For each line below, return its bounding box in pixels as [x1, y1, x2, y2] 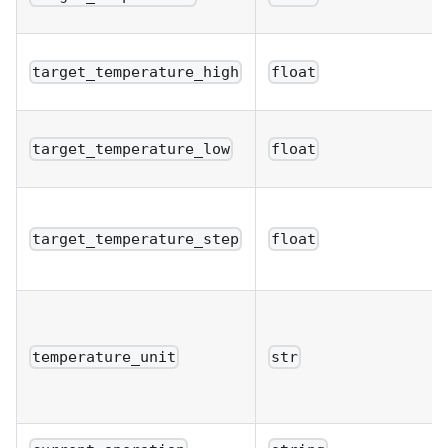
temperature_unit [32, 348, 177, 367]
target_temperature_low [32, 140, 231, 159]
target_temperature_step [32, 230, 240, 249]
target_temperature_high [32, 63, 240, 82]
